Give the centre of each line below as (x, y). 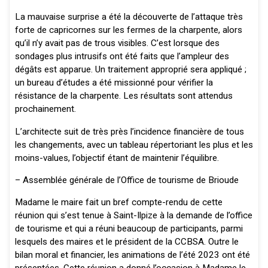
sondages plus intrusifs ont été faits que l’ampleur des (122, 57)
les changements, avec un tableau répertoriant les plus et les (134, 144)
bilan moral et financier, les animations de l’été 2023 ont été (132, 255)
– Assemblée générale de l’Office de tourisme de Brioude (127, 180)
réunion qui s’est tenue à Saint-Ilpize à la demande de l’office (133, 216)
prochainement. (45, 109)
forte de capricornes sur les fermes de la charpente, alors (128, 30)
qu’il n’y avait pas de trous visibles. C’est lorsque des (117, 43)
